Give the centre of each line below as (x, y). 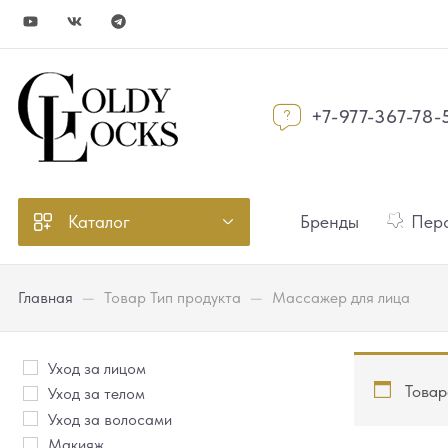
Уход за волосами (110, 419)
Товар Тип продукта (172, 297)
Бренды (329, 221)
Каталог (99, 221)
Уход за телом (96, 394)
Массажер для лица (341, 297)
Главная (45, 297)
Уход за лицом (97, 368)
